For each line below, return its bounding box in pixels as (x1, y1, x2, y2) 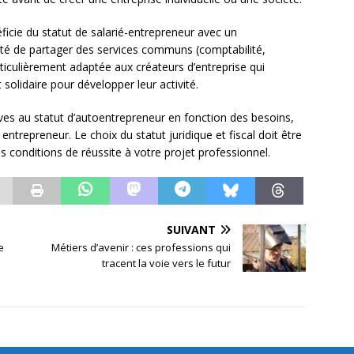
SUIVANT (167, 222, 217, 238)
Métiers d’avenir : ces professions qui (51, 240, 232, 255)
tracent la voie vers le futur (102, 256, 232, 271)
